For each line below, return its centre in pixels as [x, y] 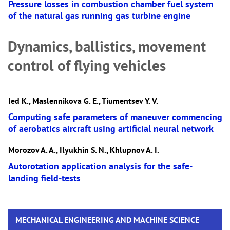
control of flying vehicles [87, 65]
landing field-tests [44, 178]
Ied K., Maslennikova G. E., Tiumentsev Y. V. [83, 101]
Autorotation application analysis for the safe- [100, 166]
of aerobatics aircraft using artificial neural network [111, 129]
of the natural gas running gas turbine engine [99, 16]
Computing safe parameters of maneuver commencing [115, 117]
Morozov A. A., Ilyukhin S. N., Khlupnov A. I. [84, 150]
